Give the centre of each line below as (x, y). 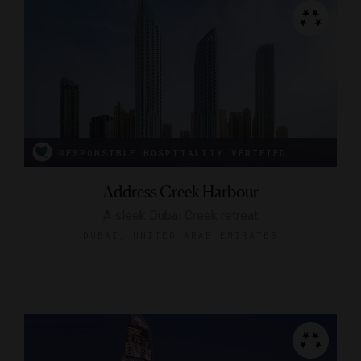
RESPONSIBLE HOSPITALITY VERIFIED (173, 152)
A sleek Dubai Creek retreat (180, 215)
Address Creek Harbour (180, 191)
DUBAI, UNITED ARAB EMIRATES (180, 234)
